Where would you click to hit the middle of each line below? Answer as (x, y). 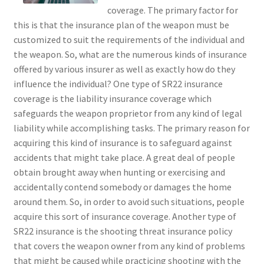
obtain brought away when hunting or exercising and (119, 172)
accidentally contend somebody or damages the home (122, 187)
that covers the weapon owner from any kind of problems (129, 246)
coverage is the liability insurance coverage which (112, 99)
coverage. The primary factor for (172, 10)
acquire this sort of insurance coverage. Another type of (125, 217)
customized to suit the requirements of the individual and (129, 40)
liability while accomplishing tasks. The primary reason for (131, 128)
